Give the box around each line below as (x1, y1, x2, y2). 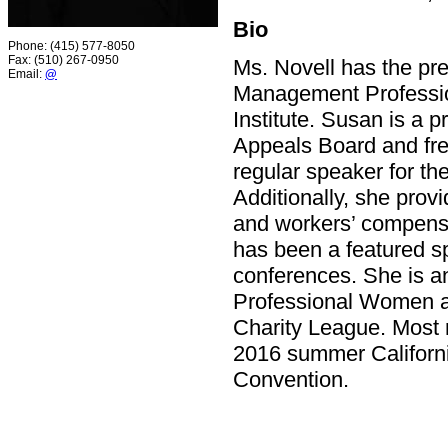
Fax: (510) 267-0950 (8, 53, 119, 68)
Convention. (233, 367, 349, 393)
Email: (8, 67, 45, 82)
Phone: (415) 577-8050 (8, 39, 135, 54)
